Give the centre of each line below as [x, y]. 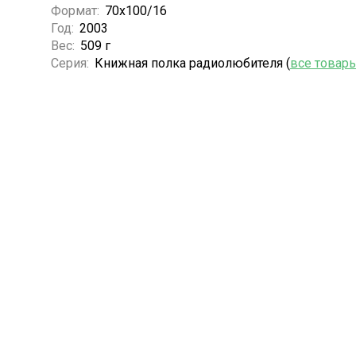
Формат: [76, 10]
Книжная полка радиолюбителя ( [192, 63]
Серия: [71, 63]
